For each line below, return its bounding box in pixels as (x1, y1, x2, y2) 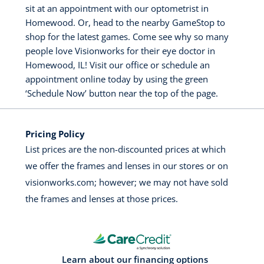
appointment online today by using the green (25, 73, 208, 85)
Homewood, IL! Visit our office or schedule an (25, 59, 210, 71)
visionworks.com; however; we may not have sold (25, 176, 228, 189)
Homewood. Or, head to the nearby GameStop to (25, 16, 225, 29)
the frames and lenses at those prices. (25, 193, 178, 205)
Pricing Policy (25, 128, 85, 140)
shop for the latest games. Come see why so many (25, 31, 229, 43)
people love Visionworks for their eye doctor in (25, 45, 215, 57)
